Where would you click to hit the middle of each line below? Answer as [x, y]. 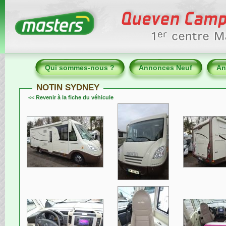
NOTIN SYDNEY [68, 87]
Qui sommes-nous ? [80, 68]
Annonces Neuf [165, 68]
